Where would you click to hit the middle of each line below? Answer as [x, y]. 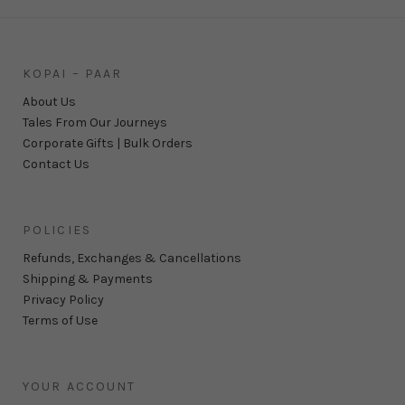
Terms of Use [60, 320]
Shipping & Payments [88, 279]
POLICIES [57, 230]
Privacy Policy [63, 300]
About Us [49, 102]
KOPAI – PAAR [73, 74]
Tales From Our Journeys [95, 122]
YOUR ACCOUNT [80, 386]
